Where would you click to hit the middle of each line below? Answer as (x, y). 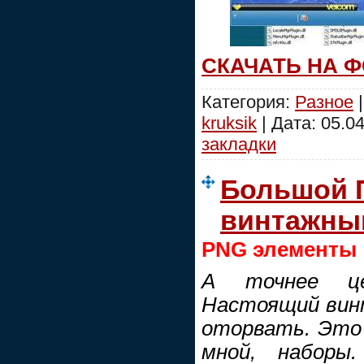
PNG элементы (279, 249)
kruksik (229, 123)
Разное (324, 102)
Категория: (248, 102)
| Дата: (289, 123)
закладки (239, 144)
